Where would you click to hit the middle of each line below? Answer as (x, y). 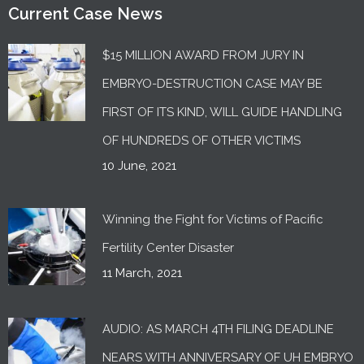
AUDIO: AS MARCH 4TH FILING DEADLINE (218, 329)
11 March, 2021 (142, 273)
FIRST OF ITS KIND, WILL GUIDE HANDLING (222, 113)
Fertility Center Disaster (168, 248)
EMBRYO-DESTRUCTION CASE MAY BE (212, 84)
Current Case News (85, 14)
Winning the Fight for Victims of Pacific (213, 220)
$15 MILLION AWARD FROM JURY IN (203, 56)
